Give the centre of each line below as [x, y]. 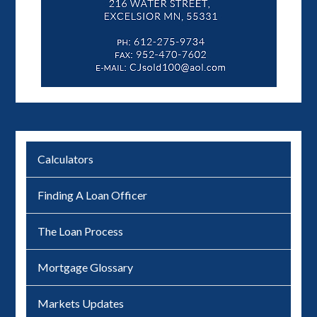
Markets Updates [81, 304]
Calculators [66, 159]
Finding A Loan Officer [93, 195]
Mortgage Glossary [86, 267]
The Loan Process [81, 231]
